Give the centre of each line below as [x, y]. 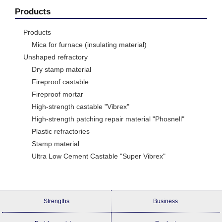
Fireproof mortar [57, 94]
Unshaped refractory [55, 57]
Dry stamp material [61, 70]
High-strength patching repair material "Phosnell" [108, 119]
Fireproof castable [60, 82]
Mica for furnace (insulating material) [89, 45]
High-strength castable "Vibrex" [81, 107]
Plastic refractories [61, 132]
